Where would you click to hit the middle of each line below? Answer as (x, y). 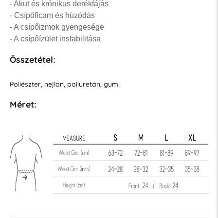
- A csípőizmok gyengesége (57, 27)
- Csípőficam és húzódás (52, 16)
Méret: (23, 104)
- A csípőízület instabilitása (55, 39)
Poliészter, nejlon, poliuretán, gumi (64, 84)
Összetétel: (32, 60)
